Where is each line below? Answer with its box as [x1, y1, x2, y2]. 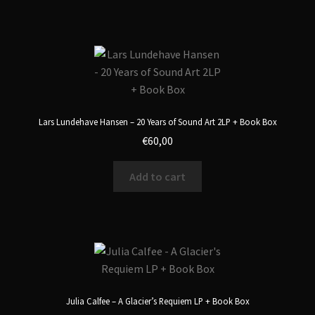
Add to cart [129, 169, 186, 184]
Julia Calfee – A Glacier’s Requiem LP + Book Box [65, 295, 250, 307]
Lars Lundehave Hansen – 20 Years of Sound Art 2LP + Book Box [38, 115, 277, 127]
